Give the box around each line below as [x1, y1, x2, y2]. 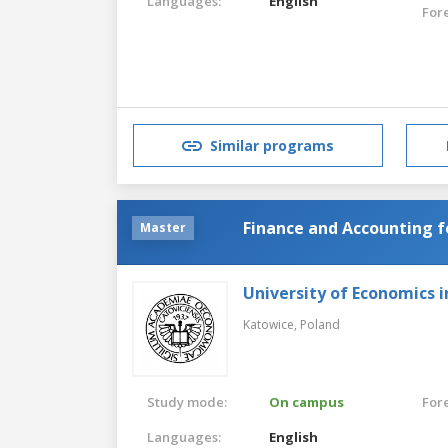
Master [140, 218, 186, 236]
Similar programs [210, 136, 334, 156]
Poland [300, 315, 340, 333]
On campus [269, 392, 345, 411]
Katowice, [243, 315, 300, 333]
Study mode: [147, 392, 227, 411]
